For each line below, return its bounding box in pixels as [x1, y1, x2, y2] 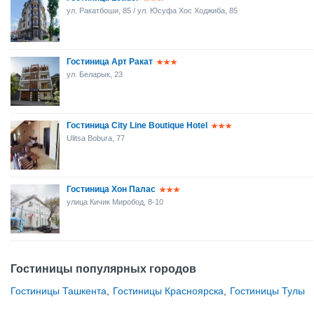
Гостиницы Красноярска [113, 285, 224, 296]
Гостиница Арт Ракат [67, 57, 153, 67]
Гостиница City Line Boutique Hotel [67, 121, 207, 130]
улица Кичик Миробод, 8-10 [67, 198, 163, 206]
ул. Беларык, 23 [67, 70, 123, 78]
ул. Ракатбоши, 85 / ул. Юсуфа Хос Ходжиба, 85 [67, 6, 238, 15]
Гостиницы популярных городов [11, 263, 196, 275]
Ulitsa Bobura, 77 [67, 134, 125, 142]
